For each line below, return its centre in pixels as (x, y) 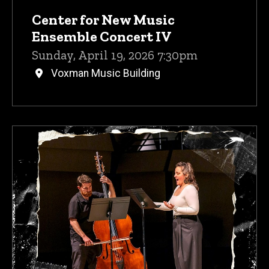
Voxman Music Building (106, 74)
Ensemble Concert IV (102, 36)
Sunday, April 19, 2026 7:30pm (115, 55)
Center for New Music (103, 19)
